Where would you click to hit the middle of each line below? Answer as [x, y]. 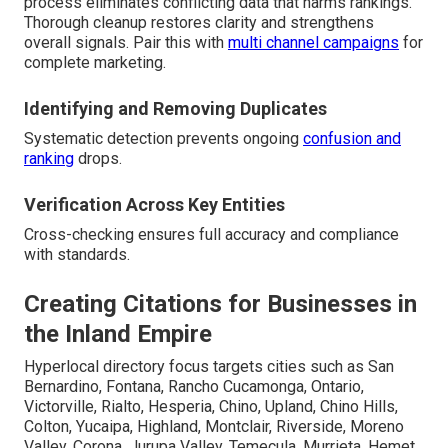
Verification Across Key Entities [154, 205]
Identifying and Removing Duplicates [175, 109]
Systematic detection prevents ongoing [163, 139]
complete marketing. [95, 63]
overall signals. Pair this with [126, 43]
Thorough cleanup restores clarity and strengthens [199, 23]
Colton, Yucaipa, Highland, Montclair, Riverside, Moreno [214, 427]
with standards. [77, 255]
